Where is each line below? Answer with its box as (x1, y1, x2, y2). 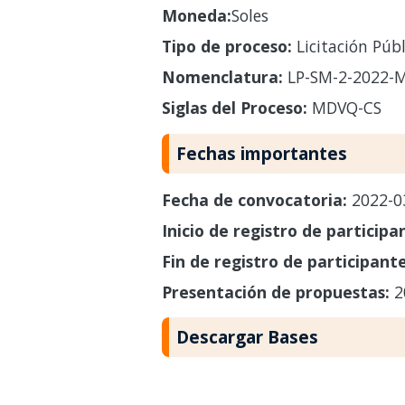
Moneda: (161, 4, 231, 26)
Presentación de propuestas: (161, 280, 394, 303)
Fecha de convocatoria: (161, 188, 352, 211)
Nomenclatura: (161, 65, 283, 88)
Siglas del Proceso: (161, 96, 307, 118)
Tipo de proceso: (161, 34, 292, 57)
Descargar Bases (175, 325, 318, 350)
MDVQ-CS (306, 96, 381, 118)
